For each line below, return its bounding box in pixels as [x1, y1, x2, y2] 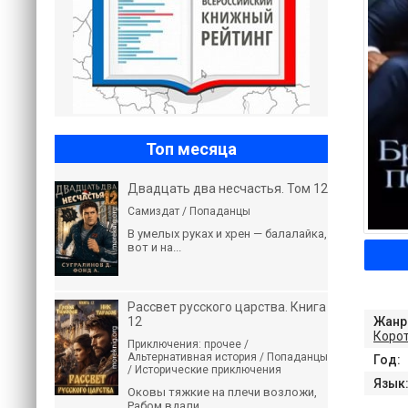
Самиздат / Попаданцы [127, 205, 250, 218]
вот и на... [127, 240, 181, 254]
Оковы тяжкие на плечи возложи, [127, 385, 317, 399]
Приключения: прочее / [127, 338, 249, 351]
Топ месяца [146, 139, 237, 158]
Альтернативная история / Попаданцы [127, 351, 328, 363]
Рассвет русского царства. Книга [127, 300, 326, 314]
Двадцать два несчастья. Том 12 [127, 181, 328, 196]
